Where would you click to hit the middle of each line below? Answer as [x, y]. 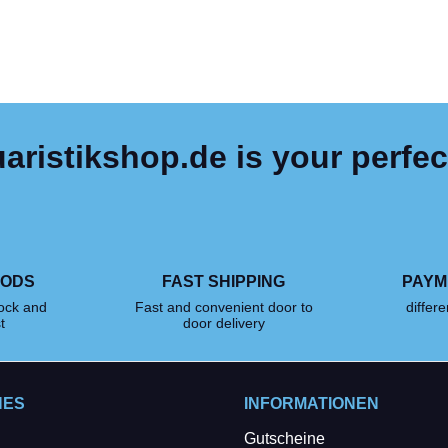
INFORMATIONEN [311, 403]
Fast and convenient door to [223, 307]
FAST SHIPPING [224, 281]
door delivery [223, 323]
